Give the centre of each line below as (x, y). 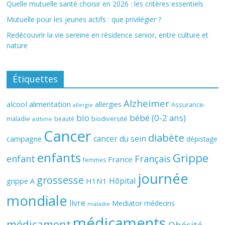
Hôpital (123, 181)
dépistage (202, 139)
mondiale (37, 200)
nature (17, 45)
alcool (17, 104)
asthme (42, 119)
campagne (24, 139)
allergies (108, 104)
